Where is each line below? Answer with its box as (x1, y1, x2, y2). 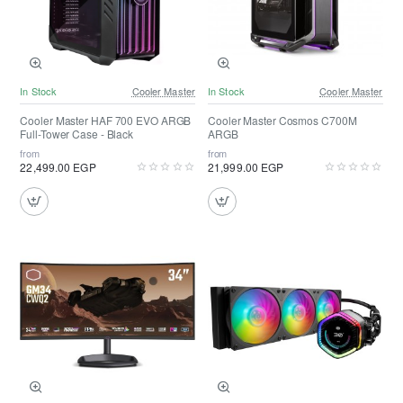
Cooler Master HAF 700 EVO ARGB (20, 112, 192, 128)
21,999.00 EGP (208, 158, 284, 175)
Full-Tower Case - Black (20, 125, 135, 141)
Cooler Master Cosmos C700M (208, 112, 357, 128)
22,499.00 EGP (20, 158, 96, 175)
